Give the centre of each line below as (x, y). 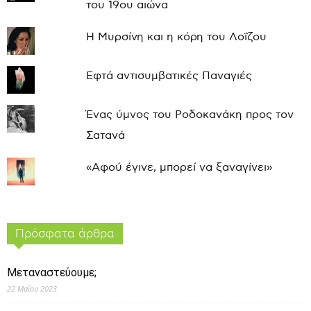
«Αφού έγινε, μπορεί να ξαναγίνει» (179, 167)
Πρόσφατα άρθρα (65, 233)
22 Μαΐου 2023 (32, 288)
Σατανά (105, 135)
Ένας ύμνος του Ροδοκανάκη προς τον (190, 115)
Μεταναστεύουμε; (52, 272)
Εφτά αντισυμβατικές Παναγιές (169, 76)
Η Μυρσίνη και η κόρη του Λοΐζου (176, 37)
